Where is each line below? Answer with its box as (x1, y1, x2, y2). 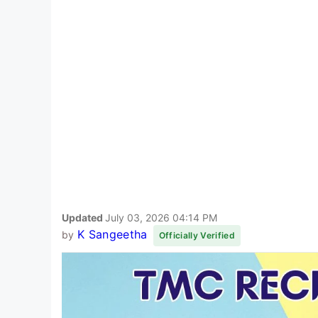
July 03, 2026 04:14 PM (105, 211, 217, 224)
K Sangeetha (77, 226, 148, 241)
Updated (62, 211, 105, 224)
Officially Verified (158, 229, 235, 241)
